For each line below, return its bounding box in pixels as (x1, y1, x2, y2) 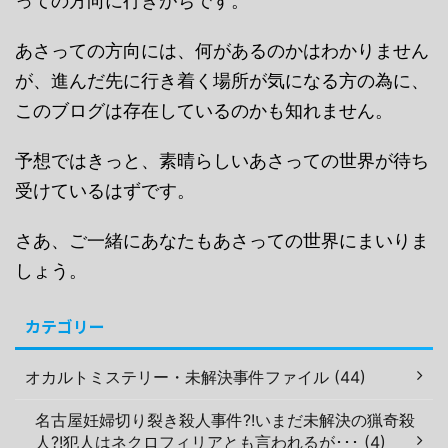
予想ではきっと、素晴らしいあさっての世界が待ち (15, 149, 429, 171)
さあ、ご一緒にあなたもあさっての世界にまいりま (15, 229, 429, 251)
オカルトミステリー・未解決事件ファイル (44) (25, 366, 366, 387)
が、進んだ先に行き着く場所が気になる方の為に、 (15, 69, 429, 91)
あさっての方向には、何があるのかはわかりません (15, 39, 429, 61)
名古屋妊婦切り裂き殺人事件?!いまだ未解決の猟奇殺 (35, 409, 415, 430)
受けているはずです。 (15, 179, 195, 201)
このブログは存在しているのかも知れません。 (15, 99, 393, 121)
